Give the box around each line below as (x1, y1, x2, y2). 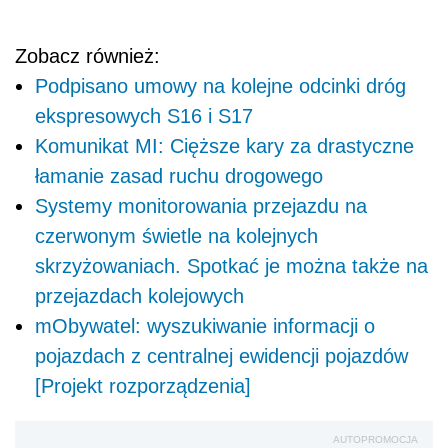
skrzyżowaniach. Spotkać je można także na (35, 254, 428, 277)
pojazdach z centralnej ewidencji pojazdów (35, 344, 408, 367)
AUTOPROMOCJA (333, 433, 418, 445)
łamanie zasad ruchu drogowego (35, 164, 323, 187)
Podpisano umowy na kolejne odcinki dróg (35, 74, 406, 97)
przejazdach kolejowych (35, 284, 244, 307)
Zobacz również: (15, 44, 160, 67)
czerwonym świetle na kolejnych (35, 224, 318, 247)
